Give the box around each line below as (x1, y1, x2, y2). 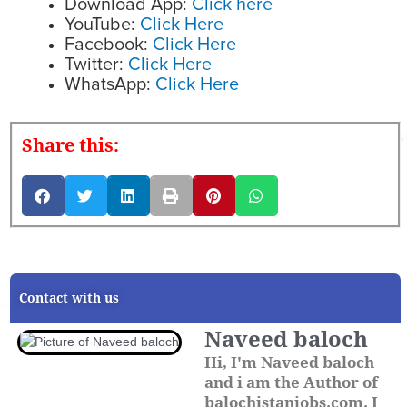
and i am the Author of (204, 372, 378, 392)
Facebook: (65, 35, 148, 54)
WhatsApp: (65, 74, 151, 94)
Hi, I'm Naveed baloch (204, 352, 374, 372)
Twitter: (65, 55, 124, 74)
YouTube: (65, 15, 135, 34)
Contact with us (19, 290, 119, 305)
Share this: (22, 134, 119, 156)
